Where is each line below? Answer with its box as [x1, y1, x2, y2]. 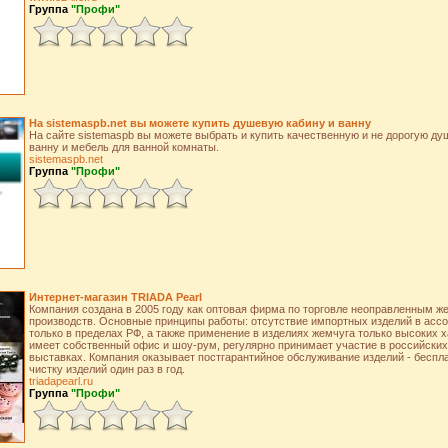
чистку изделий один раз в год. [28, 363, 185, 375]
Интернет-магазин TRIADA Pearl [28, 291, 202, 303]
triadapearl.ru [28, 375, 93, 387]
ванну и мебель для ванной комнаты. [28, 141, 219, 153]
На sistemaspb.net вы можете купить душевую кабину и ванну [28, 117, 371, 129]
